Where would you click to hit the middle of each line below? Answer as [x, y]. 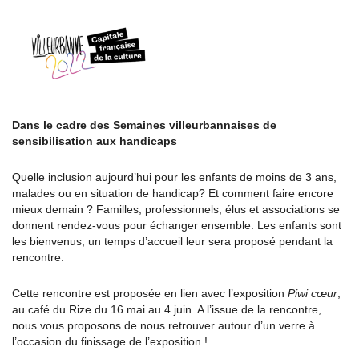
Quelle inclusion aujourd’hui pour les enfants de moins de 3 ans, [174, 177]
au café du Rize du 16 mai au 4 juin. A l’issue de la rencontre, [167, 310]
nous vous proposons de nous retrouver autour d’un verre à [163, 326]
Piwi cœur [313, 294]
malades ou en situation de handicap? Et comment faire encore [173, 194]
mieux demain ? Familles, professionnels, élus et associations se [176, 210]
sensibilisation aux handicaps [95, 141]
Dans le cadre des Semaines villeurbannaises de [144, 125]
